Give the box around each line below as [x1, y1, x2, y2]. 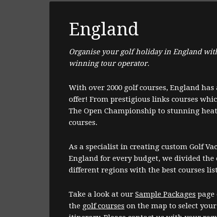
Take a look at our [69, 189, 135, 199]
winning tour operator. [69, 59, 149, 68]
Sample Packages [135, 189, 196, 199]
